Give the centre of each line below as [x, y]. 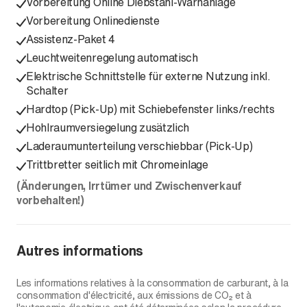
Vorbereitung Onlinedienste [93, 21]
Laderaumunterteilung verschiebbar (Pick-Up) [139, 146]
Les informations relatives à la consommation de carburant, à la [152, 283]
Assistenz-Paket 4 [71, 39]
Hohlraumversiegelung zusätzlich [108, 127]
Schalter [47, 90]
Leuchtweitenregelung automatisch [112, 58]
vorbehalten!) [50, 200]
